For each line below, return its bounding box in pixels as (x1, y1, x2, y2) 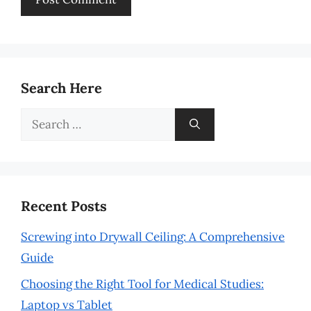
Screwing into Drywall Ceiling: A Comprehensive (21, 228, 285, 244)
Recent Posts (21, 196, 107, 215)
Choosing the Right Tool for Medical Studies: (21, 276, 264, 292)
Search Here (21, 78, 102, 96)
